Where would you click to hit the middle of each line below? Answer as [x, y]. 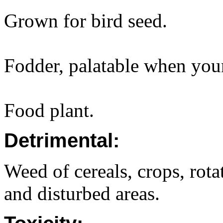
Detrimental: [62, 141]
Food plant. [49, 111]
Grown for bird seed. [86, 21]
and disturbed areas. [82, 194]
